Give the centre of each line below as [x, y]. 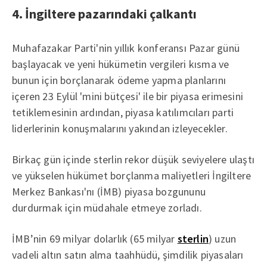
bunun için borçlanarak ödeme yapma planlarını [119, 80]
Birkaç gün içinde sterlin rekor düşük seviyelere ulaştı [133, 159]
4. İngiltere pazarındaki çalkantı [104, 14]
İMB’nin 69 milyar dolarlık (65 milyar [95, 239]
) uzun [223, 239]
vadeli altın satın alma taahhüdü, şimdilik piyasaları [128, 255]
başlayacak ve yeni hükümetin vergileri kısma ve [121, 64]
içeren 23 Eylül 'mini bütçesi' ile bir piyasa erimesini [128, 96]
